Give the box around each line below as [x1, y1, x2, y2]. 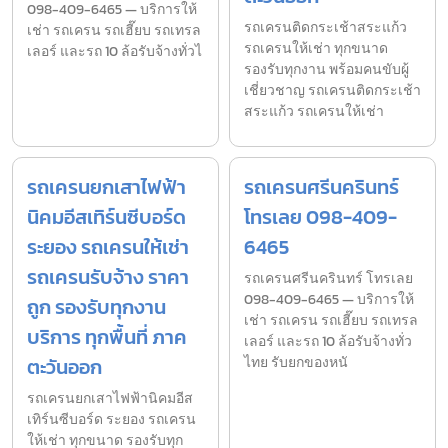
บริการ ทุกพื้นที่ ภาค [27, 321, 187, 352]
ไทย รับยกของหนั [244, 351, 348, 373]
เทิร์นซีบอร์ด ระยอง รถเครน [27, 408, 196, 430]
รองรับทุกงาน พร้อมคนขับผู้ [244, 58, 409, 80]
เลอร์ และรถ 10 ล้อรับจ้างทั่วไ [27, 40, 202, 62]
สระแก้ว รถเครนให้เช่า [244, 100, 384, 122]
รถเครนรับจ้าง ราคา [27, 261, 189, 292]
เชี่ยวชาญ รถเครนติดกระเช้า [244, 79, 421, 101]
